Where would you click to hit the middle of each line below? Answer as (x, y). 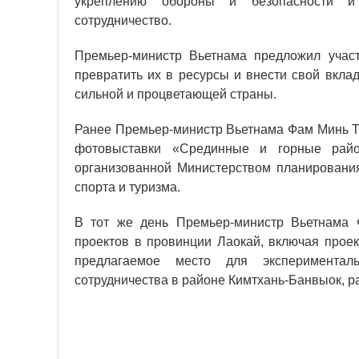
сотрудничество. (123, 21)
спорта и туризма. (127, 188)
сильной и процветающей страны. (175, 95)
